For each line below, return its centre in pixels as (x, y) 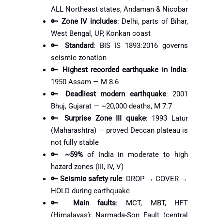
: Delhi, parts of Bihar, (152, 21)
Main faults (94, 203)
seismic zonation (79, 57)
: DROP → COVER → (155, 178)
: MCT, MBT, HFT (152, 203)
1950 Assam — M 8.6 (85, 82)
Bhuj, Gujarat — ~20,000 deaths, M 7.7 (111, 106)
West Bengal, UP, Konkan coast (101, 33)
